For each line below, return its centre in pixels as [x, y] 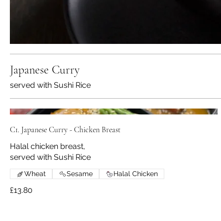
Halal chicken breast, [48, 147]
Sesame [80, 174]
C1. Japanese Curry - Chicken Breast [65, 130]
